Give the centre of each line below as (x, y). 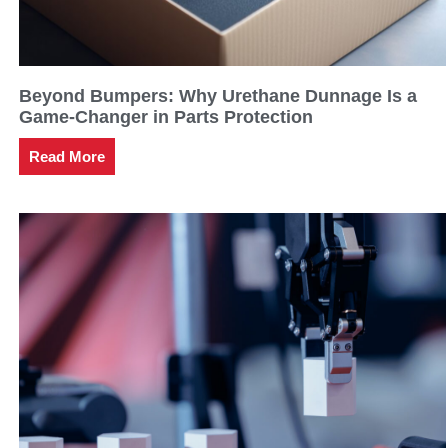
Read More (67, 157)
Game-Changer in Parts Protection (166, 117)
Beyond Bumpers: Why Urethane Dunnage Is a (218, 96)
